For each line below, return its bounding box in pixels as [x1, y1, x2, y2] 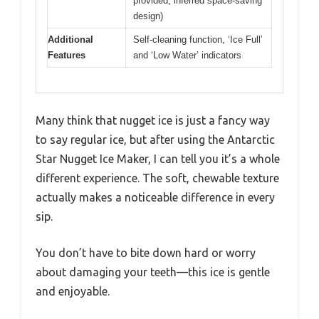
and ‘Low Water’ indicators [133, 50, 241, 61]
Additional [48, 34, 93, 46]
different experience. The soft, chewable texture [36, 171, 279, 184]
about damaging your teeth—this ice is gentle [36, 265, 270, 278]
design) [133, 11, 163, 22]
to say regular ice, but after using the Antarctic [36, 132, 275, 146]
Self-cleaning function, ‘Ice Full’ [133, 34, 263, 46]
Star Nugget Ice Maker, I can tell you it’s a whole [36, 152, 280, 165]
